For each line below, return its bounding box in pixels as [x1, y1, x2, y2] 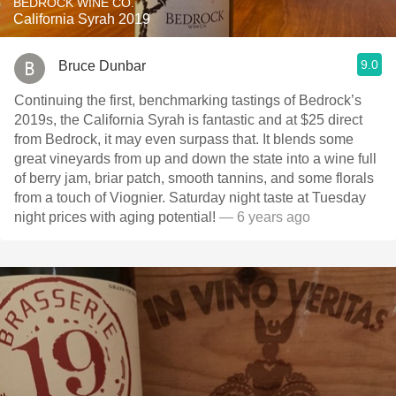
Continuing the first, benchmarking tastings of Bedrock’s [14, 93, 362, 108]
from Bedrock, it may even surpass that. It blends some [14, 132, 354, 147]
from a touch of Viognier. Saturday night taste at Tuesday [14, 190, 169, 205]
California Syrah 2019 [13, 11, 150, 27]
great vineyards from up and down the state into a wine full [14, 151, 377, 166]
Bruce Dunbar [58, 57, 146, 73]
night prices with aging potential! [14, 209, 216, 225]
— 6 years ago [216, 209, 310, 225]
